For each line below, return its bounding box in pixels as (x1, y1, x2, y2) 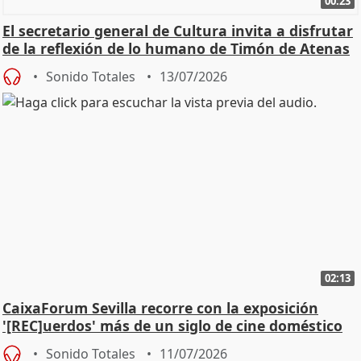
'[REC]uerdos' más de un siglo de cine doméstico (2, 316, 342, 336)
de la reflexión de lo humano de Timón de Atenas (2, 38, 350, 58)
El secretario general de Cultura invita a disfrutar (2, 20, 353, 40)
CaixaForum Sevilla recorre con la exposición (2, 298, 318, 318)
